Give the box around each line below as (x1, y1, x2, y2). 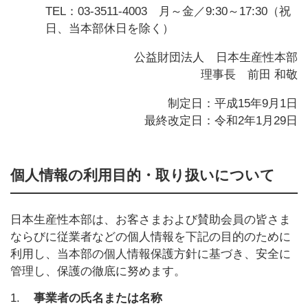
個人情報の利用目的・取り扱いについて (10, 167, 275, 183)
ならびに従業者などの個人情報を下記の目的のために (10, 230, 291, 243)
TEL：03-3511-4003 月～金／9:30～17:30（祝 (45, 5, 291, 18)
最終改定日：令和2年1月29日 (144, 114, 298, 127)
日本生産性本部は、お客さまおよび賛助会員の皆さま (10, 212, 291, 226)
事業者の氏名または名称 (34, 291, 162, 305)
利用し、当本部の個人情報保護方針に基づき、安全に (10, 247, 291, 261)
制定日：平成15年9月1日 (168, 97, 298, 110)
